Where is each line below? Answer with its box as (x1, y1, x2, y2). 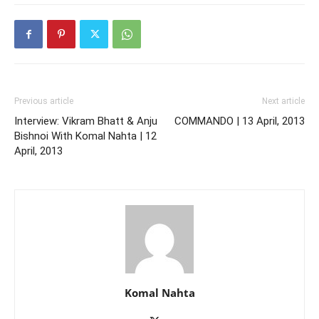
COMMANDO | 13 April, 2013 (174, 115, 305, 127)
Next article (262, 96, 305, 106)
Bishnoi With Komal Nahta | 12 (14, 130, 157, 142)
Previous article (14, 96, 73, 106)
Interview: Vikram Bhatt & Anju (14, 115, 157, 127)
